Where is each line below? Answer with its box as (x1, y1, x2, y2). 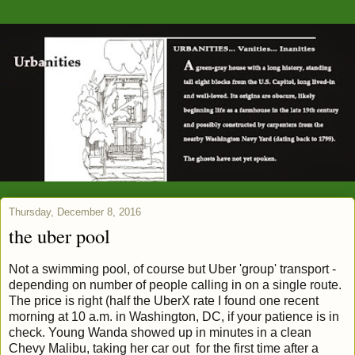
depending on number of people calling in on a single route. (9, 278, 342, 292)
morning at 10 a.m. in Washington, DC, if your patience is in (9, 310, 339, 324)
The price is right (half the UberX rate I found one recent (9, 294, 319, 308)
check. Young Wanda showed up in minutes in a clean (9, 326, 311, 340)
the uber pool (9, 223, 110, 250)
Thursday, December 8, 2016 (9, 206, 141, 219)
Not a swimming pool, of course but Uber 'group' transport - (9, 262, 336, 277)
